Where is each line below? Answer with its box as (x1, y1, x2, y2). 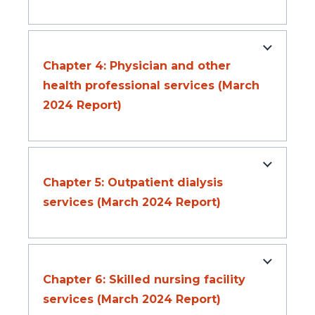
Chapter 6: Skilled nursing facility (43, 273, 245, 287)
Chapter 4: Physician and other (43, 59, 231, 73)
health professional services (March (43, 79, 259, 93)
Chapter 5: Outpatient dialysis (43, 176, 223, 190)
